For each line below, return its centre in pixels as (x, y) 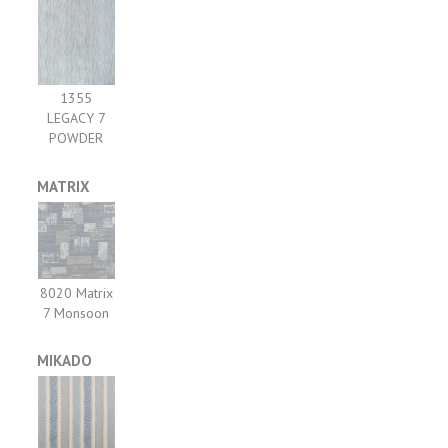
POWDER (76, 137)
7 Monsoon (76, 312)
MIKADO (65, 361)
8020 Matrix (76, 292)
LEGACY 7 (76, 117)
